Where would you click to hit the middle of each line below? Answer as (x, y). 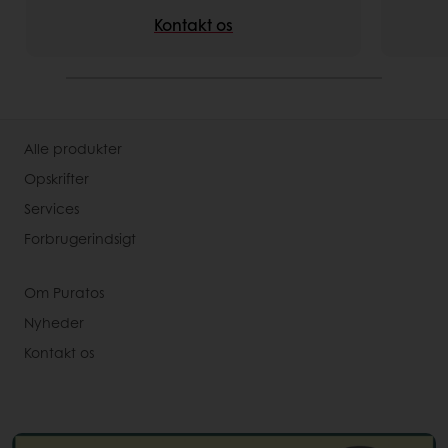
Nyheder (54, 321)
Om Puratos (64, 291)
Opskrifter (56, 177)
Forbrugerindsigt (80, 237)
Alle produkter (73, 147)
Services (51, 207)
